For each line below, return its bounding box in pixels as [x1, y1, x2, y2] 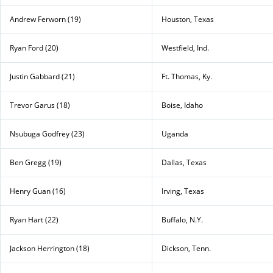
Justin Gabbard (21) [10, 71, 75, 82]
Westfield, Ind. [161, 42, 209, 53]
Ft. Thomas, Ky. [161, 71, 212, 82]
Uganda [161, 128, 188, 139]
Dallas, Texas [161, 157, 207, 168]
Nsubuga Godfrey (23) [10, 128, 85, 139]
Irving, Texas [161, 185, 204, 196]
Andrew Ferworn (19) [10, 13, 81, 24]
